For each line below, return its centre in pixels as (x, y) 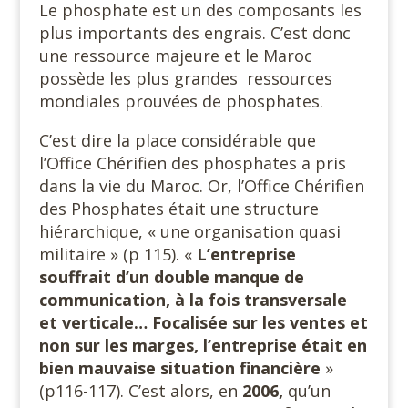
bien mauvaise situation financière (182, 368)
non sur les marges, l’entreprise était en (203, 345)
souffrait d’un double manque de (171, 277)
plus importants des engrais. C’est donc (194, 33)
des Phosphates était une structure (178, 209)
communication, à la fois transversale (193, 300)
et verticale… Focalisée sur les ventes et (203, 322)
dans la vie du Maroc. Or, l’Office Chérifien (201, 186)
